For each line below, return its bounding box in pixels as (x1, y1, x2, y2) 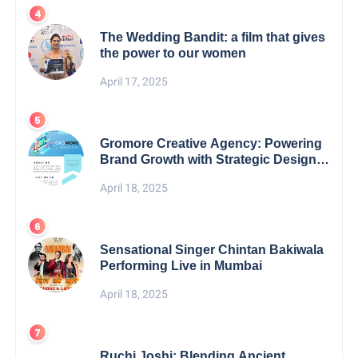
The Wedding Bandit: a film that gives (100, 30, 326, 45)
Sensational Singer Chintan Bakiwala (100, 243, 324, 257)
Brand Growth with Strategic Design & (100, 153, 330, 167)
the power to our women (100, 46, 247, 61)
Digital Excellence (100, 169, 209, 183)
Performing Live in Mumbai (100, 259, 263, 273)
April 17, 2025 (100, 75, 169, 89)
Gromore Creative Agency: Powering (100, 137, 323, 151)
